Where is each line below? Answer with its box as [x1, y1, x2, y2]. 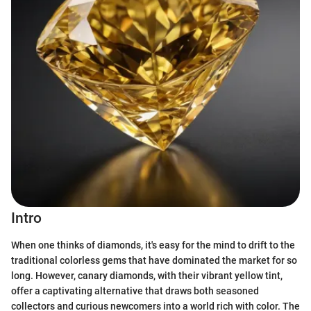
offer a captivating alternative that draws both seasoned [11, 285, 259, 296]
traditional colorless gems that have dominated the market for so [11, 254, 297, 266]
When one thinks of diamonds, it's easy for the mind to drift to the [11, 239, 295, 251]
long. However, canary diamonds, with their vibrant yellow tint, [11, 269, 283, 281]
